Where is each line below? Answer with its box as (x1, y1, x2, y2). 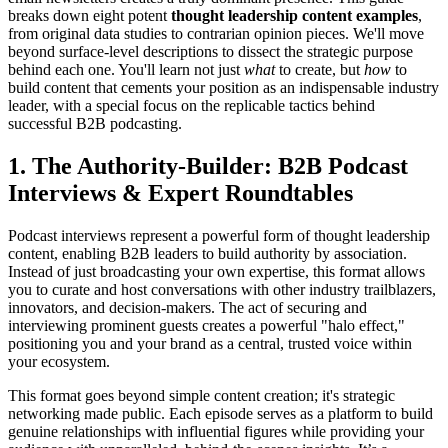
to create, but (275, 61, 364, 79)
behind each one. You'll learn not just (8, 61, 244, 79)
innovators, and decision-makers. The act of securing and (8, 299, 367, 317)
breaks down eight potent (8, 7, 171, 25)
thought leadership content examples (171, 7, 418, 25)
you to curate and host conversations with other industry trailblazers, (8, 281, 436, 299)
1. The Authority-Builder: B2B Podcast (8, 153, 408, 180)
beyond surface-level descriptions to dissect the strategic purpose (8, 43, 413, 61)
